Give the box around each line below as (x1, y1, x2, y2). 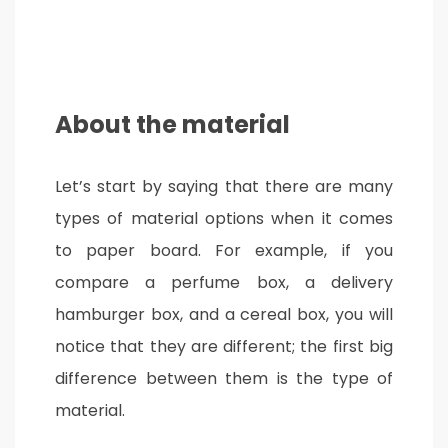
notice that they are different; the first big (55, 335, 393, 358)
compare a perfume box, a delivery (55, 271, 393, 294)
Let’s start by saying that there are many (55, 175, 393, 198)
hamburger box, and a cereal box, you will (55, 303, 393, 326)
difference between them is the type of (55, 367, 393, 390)
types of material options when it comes (55, 207, 393, 230)
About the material (55, 108, 290, 141)
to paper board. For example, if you (55, 239, 393, 262)
